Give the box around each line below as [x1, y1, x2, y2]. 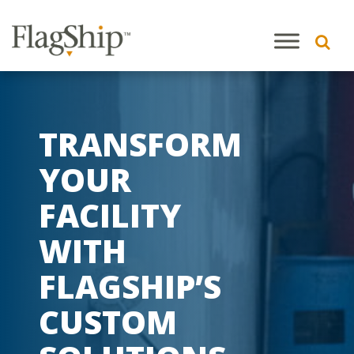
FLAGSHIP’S [39, 265, 222, 308]
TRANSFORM [39, 122, 243, 166]
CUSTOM [39, 300, 178, 344]
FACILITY [39, 194, 182, 237]
